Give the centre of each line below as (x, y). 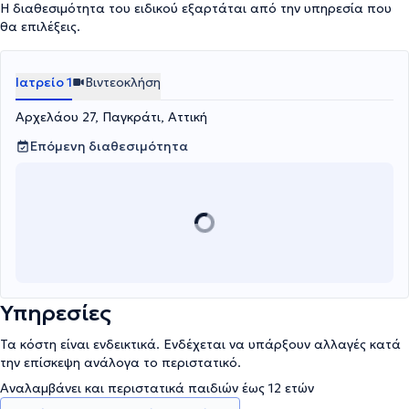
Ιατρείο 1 (44, 82)
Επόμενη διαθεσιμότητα (109, 146)
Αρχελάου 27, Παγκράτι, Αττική (111, 117)
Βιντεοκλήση (123, 82)
